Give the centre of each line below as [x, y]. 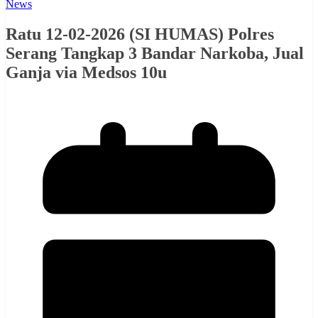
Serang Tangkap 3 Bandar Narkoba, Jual [155, 53]
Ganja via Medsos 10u [86, 72]
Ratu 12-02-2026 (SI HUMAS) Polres [140, 34]
